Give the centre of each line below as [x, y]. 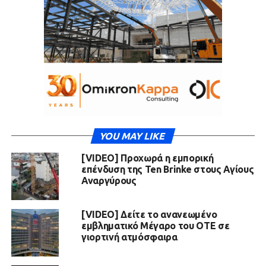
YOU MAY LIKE [133, 136]
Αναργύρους [109, 180]
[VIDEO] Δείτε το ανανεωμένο [149, 214]
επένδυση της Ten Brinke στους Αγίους [167, 169]
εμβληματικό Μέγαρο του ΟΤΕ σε [155, 226]
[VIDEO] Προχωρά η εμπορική [147, 158]
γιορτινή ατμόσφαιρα [129, 237]
